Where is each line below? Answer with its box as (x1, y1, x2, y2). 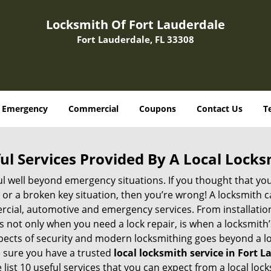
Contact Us (197, 103, 243, 114)
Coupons (139, 103, 176, 114)
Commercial (68, 103, 119, 114)
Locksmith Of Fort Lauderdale (46, 16, 225, 33)
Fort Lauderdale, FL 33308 (77, 33, 194, 45)
